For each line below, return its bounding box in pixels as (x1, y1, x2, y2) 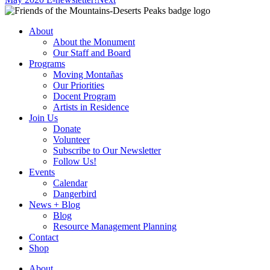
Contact (29, 232, 58, 243)
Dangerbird (53, 189, 96, 199)
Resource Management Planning (53, 221, 177, 232)
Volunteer (53, 134, 90, 145)
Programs (29, 58, 65, 69)
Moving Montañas (53, 69, 123, 80)
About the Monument (53, 37, 135, 48)
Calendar (53, 178, 87, 189)
